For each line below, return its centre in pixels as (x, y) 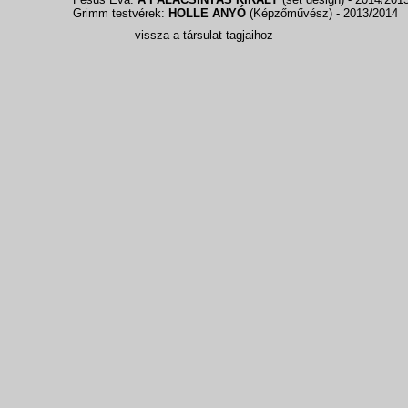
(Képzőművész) (291, 13)
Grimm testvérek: (121, 13)
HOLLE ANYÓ (207, 13)
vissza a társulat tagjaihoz (204, 35)
